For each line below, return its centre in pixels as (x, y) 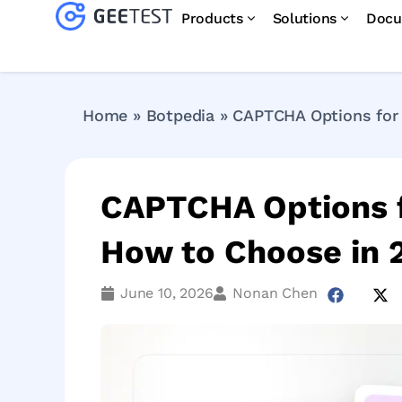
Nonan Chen (275, 293)
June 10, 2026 (167, 293)
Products (212, 18)
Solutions (304, 18)
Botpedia (180, 115)
